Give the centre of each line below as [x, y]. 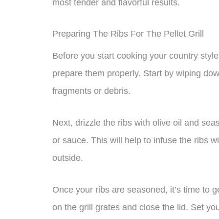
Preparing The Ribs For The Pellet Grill [128, 34]
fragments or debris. [91, 91]
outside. [68, 158]
